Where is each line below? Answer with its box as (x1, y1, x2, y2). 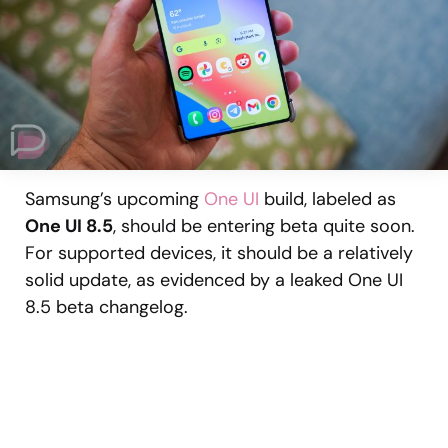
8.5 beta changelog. (25, 295, 188, 320)
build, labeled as (259, 187, 396, 212)
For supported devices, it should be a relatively (25, 241, 413, 266)
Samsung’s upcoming (25, 187, 204, 212)
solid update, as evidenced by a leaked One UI (25, 268, 403, 293)
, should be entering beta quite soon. (113, 214, 415, 239)
